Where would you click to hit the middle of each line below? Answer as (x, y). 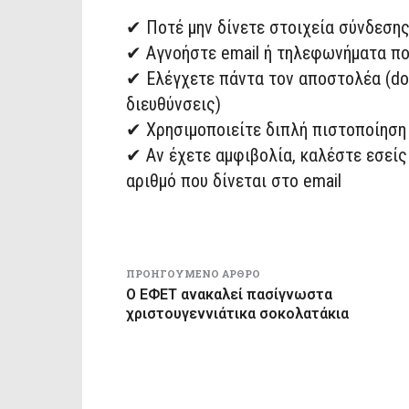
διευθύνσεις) (173, 104)
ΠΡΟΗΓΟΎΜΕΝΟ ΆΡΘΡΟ (193, 273)
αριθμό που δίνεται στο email (234, 180)
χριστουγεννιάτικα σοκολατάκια (237, 313)
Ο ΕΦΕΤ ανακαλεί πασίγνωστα (229, 294)
